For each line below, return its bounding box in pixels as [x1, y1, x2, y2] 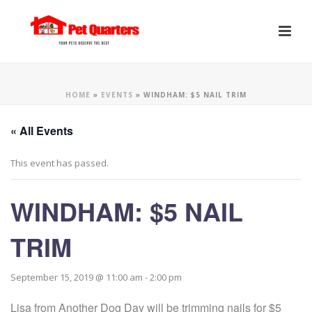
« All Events [10, 123, 73, 139]
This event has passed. [10, 157, 109, 169]
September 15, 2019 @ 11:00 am [10, 271, 143, 283]
